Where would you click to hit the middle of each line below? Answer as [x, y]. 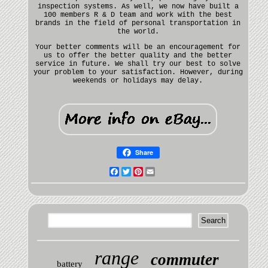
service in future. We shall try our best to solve [138, 64]
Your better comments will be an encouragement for [138, 47]
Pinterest [162, 171]
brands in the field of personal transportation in [138, 23]
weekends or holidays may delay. [138, 80]
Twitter [145, 171]
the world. [138, 31]
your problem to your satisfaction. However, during [138, 72]
